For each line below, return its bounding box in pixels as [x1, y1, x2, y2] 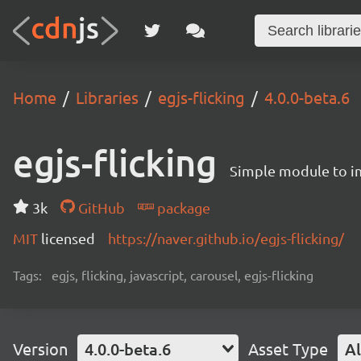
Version [13, 338, 68, 359]
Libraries [76, 87, 139, 107]
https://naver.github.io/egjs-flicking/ [108, 230, 344, 247]
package [153, 199, 210, 216]
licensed [41, 230, 95, 247]
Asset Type [248, 338, 328, 359]
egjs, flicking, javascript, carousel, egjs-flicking [52, 267, 313, 283]
